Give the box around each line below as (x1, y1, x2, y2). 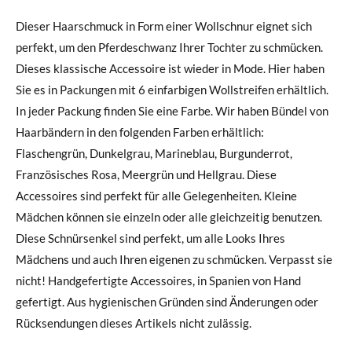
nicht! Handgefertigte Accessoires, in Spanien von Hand (16, 273, 48, 288)
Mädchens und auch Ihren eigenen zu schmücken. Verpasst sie (16, 251, 332, 266)
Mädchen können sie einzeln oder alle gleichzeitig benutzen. (16, 209, 322, 224)
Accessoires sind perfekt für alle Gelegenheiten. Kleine (16, 188, 297, 203)
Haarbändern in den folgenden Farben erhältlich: (16, 124, 264, 139)
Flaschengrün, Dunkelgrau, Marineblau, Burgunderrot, (16, 145, 292, 160)
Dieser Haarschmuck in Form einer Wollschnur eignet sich (16, 18, 312, 33)
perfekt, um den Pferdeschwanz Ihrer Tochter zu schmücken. (16, 39, 323, 54)
